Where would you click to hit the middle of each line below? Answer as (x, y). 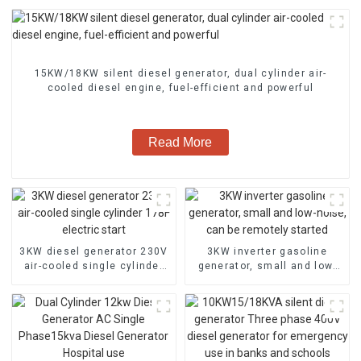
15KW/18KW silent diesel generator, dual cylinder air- (180, 73)
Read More (180, 142)
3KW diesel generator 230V (94, 251)
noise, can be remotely (267, 280)
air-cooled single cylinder (94, 266)
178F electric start (94, 280)
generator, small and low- (267, 266)
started (267, 295)
